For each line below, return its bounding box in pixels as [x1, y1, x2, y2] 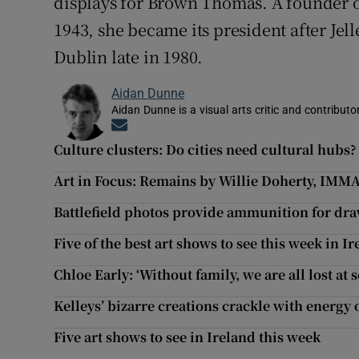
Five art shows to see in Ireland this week [54, 328, 321, 347]
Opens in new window [127, 119, 244, 134]
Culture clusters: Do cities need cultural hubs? [54, 140, 357, 159]
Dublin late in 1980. [54, 45, 204, 69]
